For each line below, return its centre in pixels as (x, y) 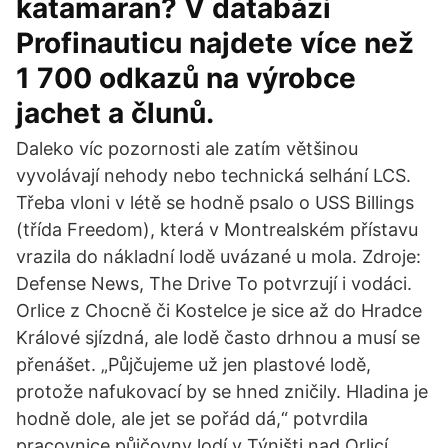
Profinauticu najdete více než (215, 43)
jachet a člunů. (115, 113)
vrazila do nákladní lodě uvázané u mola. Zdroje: (218, 256)
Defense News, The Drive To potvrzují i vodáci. (214, 283)
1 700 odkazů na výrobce (186, 78)
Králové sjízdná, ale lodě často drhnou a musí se (218, 337)
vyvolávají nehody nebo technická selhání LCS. (213, 175)
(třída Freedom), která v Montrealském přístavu (217, 229)
